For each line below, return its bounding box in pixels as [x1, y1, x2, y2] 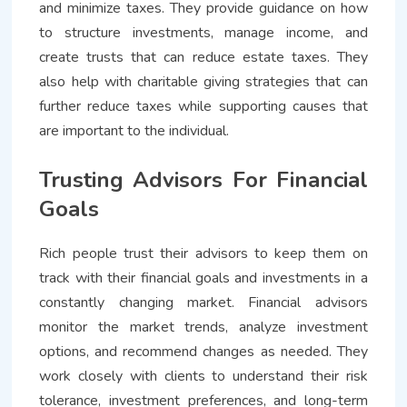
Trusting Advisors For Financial [39, 165, 368, 195]
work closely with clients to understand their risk [39, 366, 368, 387]
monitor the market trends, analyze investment [39, 317, 368, 338]
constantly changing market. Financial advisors [39, 293, 368, 313]
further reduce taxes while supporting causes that [39, 96, 368, 117]
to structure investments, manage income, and [39, 23, 368, 44]
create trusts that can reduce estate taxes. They [39, 47, 368, 68]
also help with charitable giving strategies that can [39, 72, 368, 93]
